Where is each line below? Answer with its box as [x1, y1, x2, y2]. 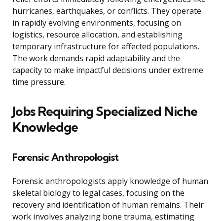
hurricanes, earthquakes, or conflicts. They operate [12, 5, 201, 17]
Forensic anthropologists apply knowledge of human [12, 176, 208, 187]
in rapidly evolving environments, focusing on [12, 17, 181, 29]
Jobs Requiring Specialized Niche [12, 103, 197, 120]
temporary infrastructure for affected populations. [12, 41, 199, 52]
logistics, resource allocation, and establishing [12, 29, 183, 40]
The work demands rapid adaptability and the [12, 53, 180, 64]
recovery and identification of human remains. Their [12, 199, 204, 211]
